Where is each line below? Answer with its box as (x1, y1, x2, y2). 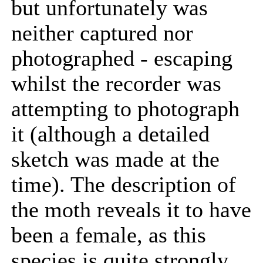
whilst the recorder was (11, 72, 221, 96)
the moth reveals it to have (11, 198, 251, 222)
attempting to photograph (11, 97, 240, 121)
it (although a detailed (11, 122, 210, 146)
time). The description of (11, 173, 236, 197)
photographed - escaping (11, 46, 232, 70)
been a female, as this (11, 223, 206, 247)
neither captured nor (11, 21, 193, 45)
